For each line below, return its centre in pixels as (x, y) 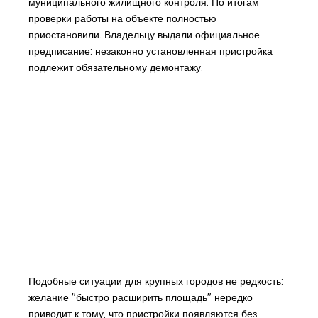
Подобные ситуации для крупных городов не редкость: (155, 281)
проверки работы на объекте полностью (122, 18)
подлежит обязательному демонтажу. (115, 67)
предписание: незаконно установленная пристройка (150, 51)
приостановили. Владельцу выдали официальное (144, 34)
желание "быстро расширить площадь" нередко (140, 297)
